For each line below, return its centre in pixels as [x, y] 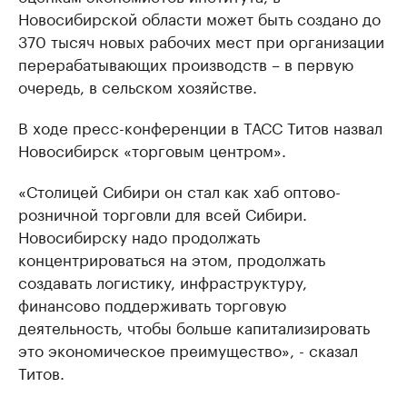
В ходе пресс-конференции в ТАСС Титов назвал [200, 127]
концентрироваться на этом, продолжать [172, 258]
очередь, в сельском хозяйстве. [138, 86]
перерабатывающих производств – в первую [186, 63]
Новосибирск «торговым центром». [152, 149]
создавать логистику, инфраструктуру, [163, 281]
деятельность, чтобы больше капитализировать [194, 327]
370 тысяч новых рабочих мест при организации [201, 40]
